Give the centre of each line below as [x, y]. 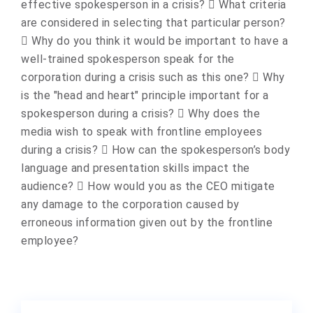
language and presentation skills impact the [136, 168]
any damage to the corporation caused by [130, 204]
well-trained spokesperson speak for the [128, 59]
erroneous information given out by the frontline [147, 223]
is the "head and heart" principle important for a [145, 95]
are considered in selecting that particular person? [153, 23]
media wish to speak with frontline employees [141, 132]
